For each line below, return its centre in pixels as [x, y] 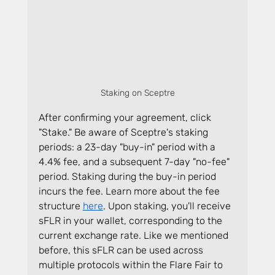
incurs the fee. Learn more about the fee [130, 191]
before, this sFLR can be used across [122, 250]
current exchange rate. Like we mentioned [134, 235]
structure [60, 206]
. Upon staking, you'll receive [168, 206]
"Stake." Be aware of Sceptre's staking [124, 132]
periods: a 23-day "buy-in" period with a [128, 147]
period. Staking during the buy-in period [128, 176]
